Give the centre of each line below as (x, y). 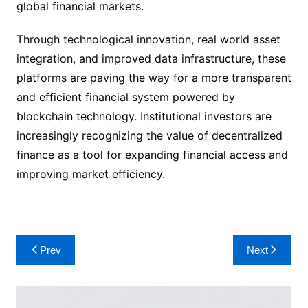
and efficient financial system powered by (125, 97)
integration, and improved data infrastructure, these (151, 58)
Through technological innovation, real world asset (148, 39)
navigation (55, 266)
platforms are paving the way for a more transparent (154, 78)
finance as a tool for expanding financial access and (152, 155)
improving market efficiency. (90, 174)
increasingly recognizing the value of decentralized (149, 135)
